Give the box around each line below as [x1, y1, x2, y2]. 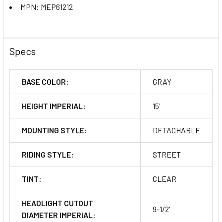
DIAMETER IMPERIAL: [22, 210, 96, 220]
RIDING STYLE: [22, 149, 74, 159]
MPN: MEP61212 [20, 1, 73, 11]
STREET [153, 149, 181, 159]
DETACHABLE [153, 125, 200, 135]
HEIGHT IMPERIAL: [22, 101, 86, 111]
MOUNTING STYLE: [22, 125, 87, 135]
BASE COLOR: [22, 76, 69, 86]
